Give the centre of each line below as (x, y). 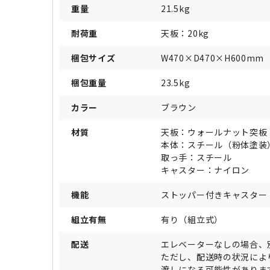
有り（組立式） (192, 220)
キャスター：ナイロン (205, 170)
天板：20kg (185, 33)
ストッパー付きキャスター (214, 195)
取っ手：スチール (196, 158)
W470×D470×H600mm (213, 58)
